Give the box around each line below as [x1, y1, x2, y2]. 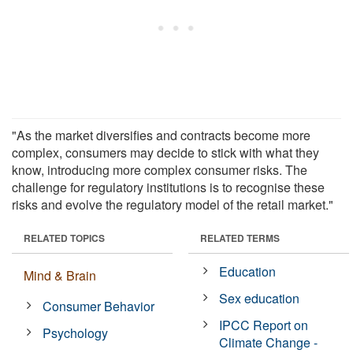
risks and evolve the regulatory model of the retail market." [12, 195, 333, 214]
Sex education [219, 288, 300, 307]
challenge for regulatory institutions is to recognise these [12, 177, 325, 196]
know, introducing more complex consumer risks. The [12, 160, 307, 179]
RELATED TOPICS [24, 230, 105, 245]
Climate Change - [219, 333, 318, 351]
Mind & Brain [24, 266, 96, 284]
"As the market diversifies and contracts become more [12, 125, 310, 144]
